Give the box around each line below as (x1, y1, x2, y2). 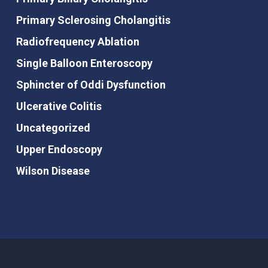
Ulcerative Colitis (16, 100, 102, 113)
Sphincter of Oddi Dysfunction (16, 78, 166, 92)
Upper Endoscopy (16, 143, 102, 156)
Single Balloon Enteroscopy (16, 57, 153, 70)
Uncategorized (16, 121, 90, 135)
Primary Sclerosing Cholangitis (16, 14, 170, 27)
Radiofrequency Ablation (16, 35, 139, 48)
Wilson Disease (16, 165, 90, 178)
